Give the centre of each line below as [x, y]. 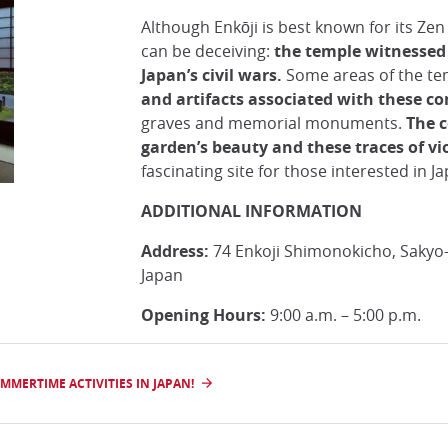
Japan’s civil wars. [213, 75]
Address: [174, 251]
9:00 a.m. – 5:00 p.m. [343, 315]
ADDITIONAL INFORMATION [251, 211]
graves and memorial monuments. [273, 123]
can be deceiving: [205, 51]
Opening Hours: [203, 315]
